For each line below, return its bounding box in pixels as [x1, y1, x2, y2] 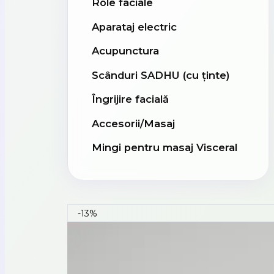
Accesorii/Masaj [91, 117, 175, 130]
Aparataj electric [91, 20, 177, 33]
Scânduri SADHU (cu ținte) [91, 68, 230, 81]
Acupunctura [91, 45, 159, 57]
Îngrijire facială [91, 93, 169, 106]
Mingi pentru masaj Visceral [91, 141, 237, 154]
